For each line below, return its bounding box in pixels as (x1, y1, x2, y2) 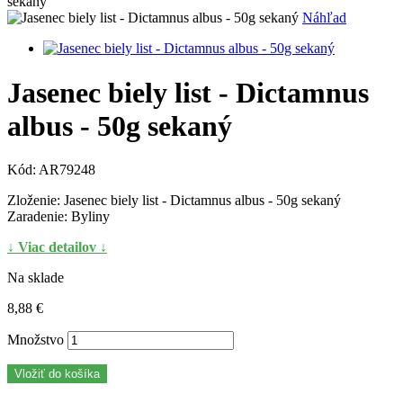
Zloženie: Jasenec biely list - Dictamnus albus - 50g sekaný (7, 193, 341, 209)
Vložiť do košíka (14, 367, 100, 381)
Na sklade (7, 270, 64, 286)
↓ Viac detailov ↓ (7, 239, 107, 255)
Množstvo (7, 332, 64, 348)
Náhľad (302, 10, 346, 26)
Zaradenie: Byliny (7, 209, 110, 225)
